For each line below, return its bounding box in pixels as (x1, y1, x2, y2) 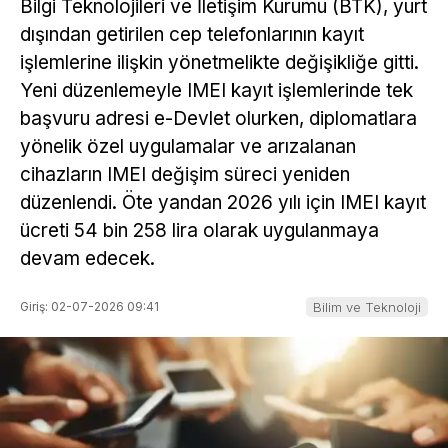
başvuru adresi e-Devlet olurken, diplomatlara (20, 107, 417, 131)
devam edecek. (20, 247, 155, 271)
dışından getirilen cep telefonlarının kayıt (20, 23, 364, 47)
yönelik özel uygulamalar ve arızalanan (20, 135, 356, 159)
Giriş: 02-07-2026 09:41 (20, 298, 159, 314)
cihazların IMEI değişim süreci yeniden (20, 163, 350, 187)
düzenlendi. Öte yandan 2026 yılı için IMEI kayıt (20, 191, 426, 215)
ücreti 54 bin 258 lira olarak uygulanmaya (20, 219, 379, 243)
